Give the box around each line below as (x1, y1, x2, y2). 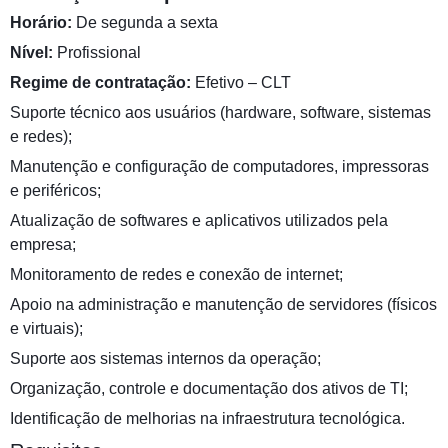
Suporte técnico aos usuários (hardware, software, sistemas (10, 104, 431, 122)
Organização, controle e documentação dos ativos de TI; (10, 380, 408, 398)
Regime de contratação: (10, 74, 191, 92)
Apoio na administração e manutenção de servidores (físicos (10, 296, 437, 314)
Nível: (10, 44, 53, 62)
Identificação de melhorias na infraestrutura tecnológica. (10, 410, 405, 428)
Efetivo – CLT (191, 74, 291, 92)
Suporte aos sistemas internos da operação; (10, 350, 321, 368)
